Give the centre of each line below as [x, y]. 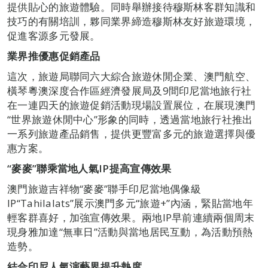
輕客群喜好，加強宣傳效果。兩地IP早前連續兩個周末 [131, 217]
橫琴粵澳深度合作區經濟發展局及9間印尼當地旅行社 [130, 90]
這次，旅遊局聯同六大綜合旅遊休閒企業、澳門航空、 [132, 76]
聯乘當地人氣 [68, 168]
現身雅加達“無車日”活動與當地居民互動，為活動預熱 [130, 232]
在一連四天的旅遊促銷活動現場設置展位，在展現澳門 [132, 105]
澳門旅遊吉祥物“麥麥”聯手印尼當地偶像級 [104, 188]
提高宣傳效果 [140, 168]
